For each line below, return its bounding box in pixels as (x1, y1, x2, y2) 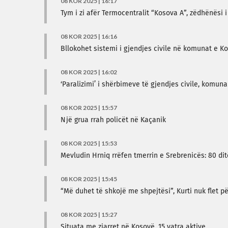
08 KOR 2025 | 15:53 (61, 139, 117, 147)
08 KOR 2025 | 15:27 (61, 211, 117, 218)
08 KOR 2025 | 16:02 (61, 68, 117, 76)
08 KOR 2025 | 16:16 (61, 33, 117, 40)
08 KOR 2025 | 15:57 (61, 104, 117, 111)
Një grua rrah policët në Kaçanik (61, 117, 166, 124)
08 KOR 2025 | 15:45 (61, 175, 117, 183)
